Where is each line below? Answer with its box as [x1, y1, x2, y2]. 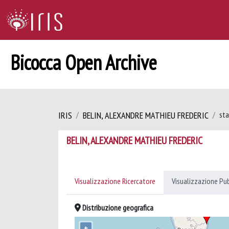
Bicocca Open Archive [10, 49, 157, 76]
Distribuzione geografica [81, 202, 153, 213]
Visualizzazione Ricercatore [75, 176, 155, 186]
